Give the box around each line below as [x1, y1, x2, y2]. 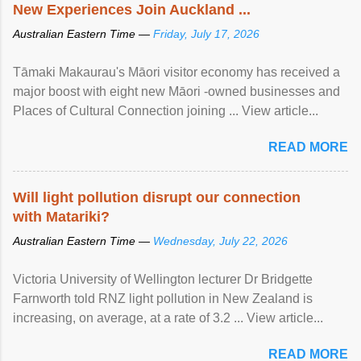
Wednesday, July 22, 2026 [153, 234, 288, 247]
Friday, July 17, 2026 [153, 27, 259, 40]
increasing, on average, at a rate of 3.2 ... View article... [13, 310, 323, 325]
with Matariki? [13, 208, 110, 225]
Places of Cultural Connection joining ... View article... [13, 103, 318, 118]
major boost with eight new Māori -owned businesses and [13, 84, 340, 98]
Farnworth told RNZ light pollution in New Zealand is [13, 291, 313, 305]
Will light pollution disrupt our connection [13, 189, 301, 205]
